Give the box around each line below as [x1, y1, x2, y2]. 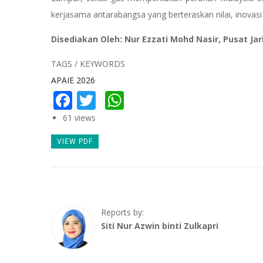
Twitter [96, 85, 159, 111]
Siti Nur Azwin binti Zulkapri [101, 220, 218, 232]
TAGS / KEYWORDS [51, 58, 125, 70]
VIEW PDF [57, 137, 93, 146]
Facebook [72, 85, 155, 111]
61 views [63, 112, 96, 123]
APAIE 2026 [51, 75, 95, 86]
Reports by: [101, 207, 144, 218]
